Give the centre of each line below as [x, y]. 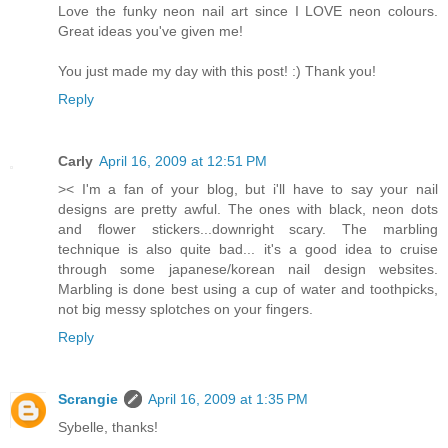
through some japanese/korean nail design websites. [248, 268]
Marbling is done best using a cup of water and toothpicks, [248, 288]
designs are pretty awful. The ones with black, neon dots [248, 208]
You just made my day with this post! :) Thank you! [217, 70]
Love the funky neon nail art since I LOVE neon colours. [248, 10]
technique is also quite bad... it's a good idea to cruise [248, 248]
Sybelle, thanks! [108, 426]
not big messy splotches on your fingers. [185, 308]
